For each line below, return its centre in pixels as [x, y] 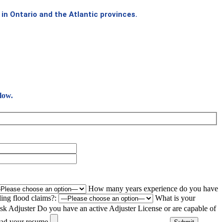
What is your [175, 198]
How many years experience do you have [153, 189]
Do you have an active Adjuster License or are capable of [127, 209]
